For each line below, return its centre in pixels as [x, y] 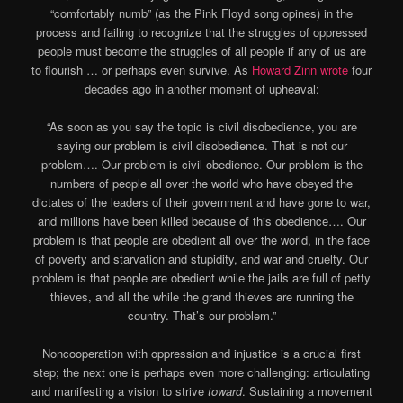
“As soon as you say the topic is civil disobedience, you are [201, 126]
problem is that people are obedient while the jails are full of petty [201, 277]
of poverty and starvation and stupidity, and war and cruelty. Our [201, 258]
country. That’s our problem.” [201, 315]
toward [224, 391]
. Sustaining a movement [307, 391]
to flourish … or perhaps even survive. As [142, 69]
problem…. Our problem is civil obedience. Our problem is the [201, 164]
